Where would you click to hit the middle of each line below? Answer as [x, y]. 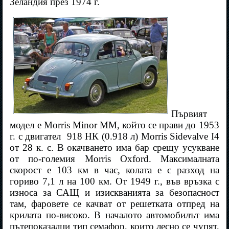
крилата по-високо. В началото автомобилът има [114, 215]
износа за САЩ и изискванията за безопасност [114, 193]
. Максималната [184, 159]
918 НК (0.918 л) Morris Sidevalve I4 [143, 136]
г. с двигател [36, 136]
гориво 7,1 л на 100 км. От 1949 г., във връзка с [114, 181]
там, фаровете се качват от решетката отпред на [114, 204]
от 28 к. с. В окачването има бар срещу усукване [114, 148]
